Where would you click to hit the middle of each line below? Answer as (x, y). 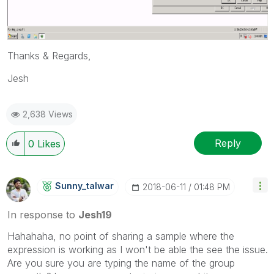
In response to (43, 215)
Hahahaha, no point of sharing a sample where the (121, 236)
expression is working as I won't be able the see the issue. (138, 250)
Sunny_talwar (84, 186)
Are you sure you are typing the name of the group (121, 263)
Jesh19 (95, 215)
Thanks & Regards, (49, 56)
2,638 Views (48, 114)
